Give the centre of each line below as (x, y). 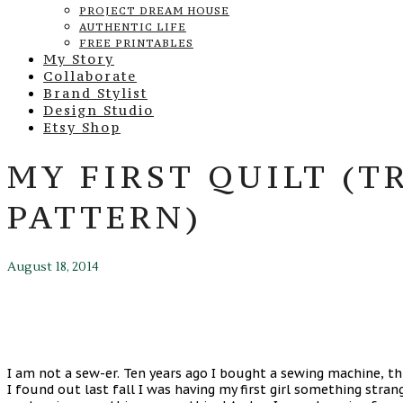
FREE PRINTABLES (136, 43)
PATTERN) (105, 217)
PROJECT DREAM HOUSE (154, 11)
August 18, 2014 (53, 267)
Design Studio (99, 110)
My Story (79, 59)
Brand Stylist (95, 93)
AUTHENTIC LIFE (133, 27)
